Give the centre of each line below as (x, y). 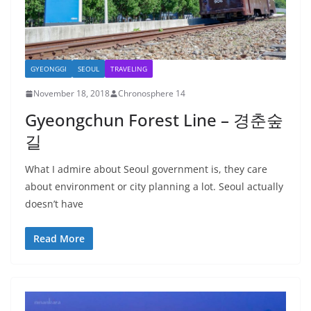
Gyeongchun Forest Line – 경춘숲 (154, 120)
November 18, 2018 (72, 94)
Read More (59, 239)
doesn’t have (54, 204)
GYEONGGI (49, 69)
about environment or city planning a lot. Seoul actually (154, 187)
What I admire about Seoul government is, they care (146, 169)
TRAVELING (129, 69)
